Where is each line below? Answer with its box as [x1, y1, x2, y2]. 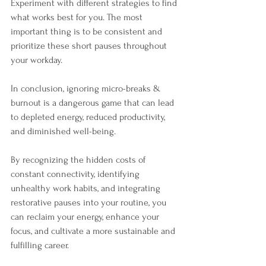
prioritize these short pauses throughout [11, 40, 169, 52]
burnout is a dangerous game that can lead [11, 97, 176, 109]
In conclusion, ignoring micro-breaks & [11, 83, 163, 94]
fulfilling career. [11, 240, 71, 251]
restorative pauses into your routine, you [11, 197, 169, 208]
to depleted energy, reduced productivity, [11, 112, 167, 123]
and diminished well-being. [11, 126, 118, 137]
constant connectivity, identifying [11, 169, 142, 180]
